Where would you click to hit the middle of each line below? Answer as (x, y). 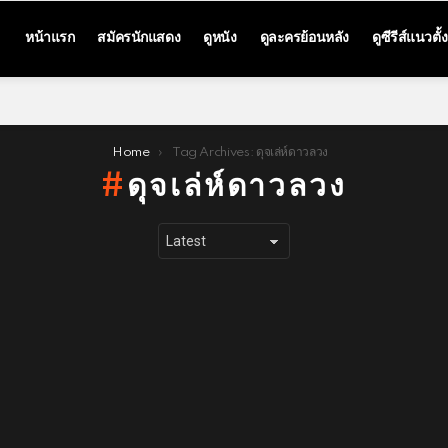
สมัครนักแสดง (139, 38)
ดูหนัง (220, 38)
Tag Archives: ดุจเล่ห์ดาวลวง (249, 152)
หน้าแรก (49, 38)
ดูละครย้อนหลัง (304, 38)
